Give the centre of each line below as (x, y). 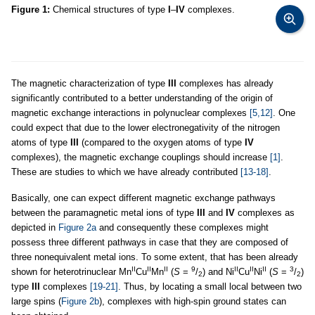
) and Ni (218, 272)
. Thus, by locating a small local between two (210, 287)
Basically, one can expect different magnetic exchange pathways (143, 198)
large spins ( (36, 301)
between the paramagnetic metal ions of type (104, 213)
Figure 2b (80, 301)
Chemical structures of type (109, 9)
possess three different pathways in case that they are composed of (150, 242)
